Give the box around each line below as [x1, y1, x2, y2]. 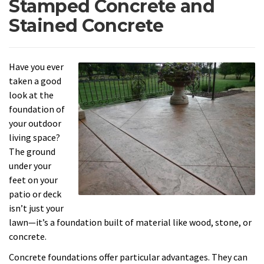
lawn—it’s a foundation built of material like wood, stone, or [9, 216, 252, 229]
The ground [9, 146, 55, 158]
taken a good [9, 75, 61, 87]
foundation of [9, 103, 65, 115]
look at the [9, 89, 54, 101]
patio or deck [9, 188, 61, 200]
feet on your [9, 174, 58, 186]
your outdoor [9, 117, 61, 130]
